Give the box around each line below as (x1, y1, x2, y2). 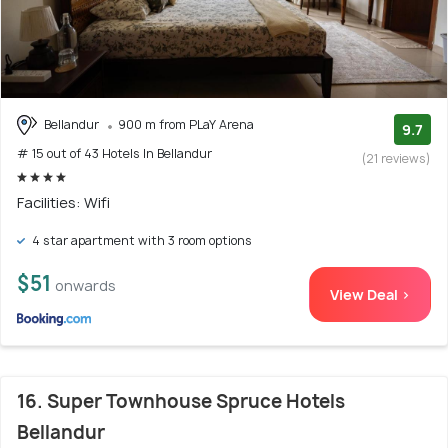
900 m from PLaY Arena (118, 115, 254, 133)
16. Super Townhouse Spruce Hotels (17, 389, 345, 415)
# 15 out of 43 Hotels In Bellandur (17, 145, 212, 163)
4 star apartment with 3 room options (29, 232, 252, 250)
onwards (55, 276, 116, 296)
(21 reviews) (362, 149, 431, 167)
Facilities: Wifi (17, 193, 110, 213)
